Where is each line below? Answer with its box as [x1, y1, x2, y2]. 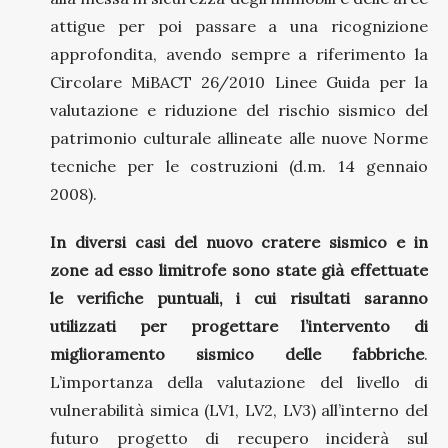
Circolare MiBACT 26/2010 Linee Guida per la [50, 71, 428, 92]
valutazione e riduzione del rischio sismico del [50, 99, 428, 120]
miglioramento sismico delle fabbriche [50, 343, 424, 364]
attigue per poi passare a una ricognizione [50, 15, 428, 36]
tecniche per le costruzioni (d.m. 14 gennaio [50, 155, 428, 176]
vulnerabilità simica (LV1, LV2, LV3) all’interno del [50, 399, 428, 420]
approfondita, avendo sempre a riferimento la [50, 43, 428, 64]
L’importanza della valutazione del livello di [50, 371, 428, 392]
